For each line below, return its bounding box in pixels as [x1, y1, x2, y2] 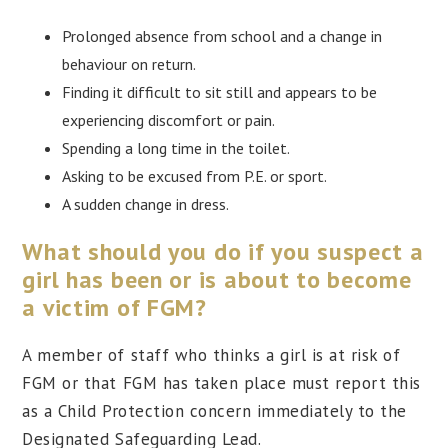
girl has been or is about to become [22, 263, 412, 295]
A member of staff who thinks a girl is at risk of [22, 344, 401, 367]
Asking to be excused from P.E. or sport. [62, 165, 328, 186]
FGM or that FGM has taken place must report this [22, 372, 421, 395]
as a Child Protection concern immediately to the [22, 400, 407, 423]
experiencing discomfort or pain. [62, 109, 276, 130]
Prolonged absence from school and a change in [62, 25, 383, 46]
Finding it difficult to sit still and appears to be [62, 81, 378, 102]
